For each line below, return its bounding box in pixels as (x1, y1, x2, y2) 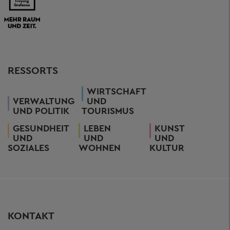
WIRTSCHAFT (87, 85, 146, 97)
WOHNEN (79, 142, 121, 154)
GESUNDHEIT (13, 122, 69, 134)
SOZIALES (8, 142, 49, 154)
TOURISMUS (82, 105, 134, 117)
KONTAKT (8, 209, 54, 222)
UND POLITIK (13, 105, 69, 117)
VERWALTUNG (13, 95, 74, 107)
